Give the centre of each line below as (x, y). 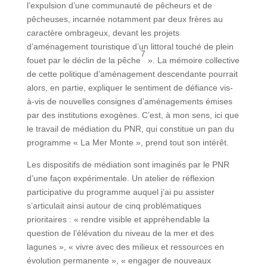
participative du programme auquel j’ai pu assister (120, 192)
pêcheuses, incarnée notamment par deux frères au (125, 19)
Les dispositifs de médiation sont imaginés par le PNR (128, 165)
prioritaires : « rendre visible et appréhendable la (118, 220)
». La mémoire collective (192, 60)
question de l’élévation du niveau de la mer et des (120, 233)
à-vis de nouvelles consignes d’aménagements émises (129, 102)
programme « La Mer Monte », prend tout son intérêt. (128, 143)
